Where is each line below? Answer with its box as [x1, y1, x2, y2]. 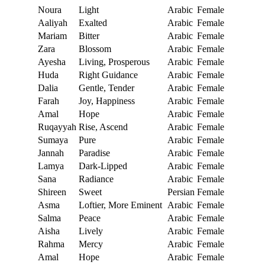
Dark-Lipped [79, 161, 127, 172]
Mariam [38, 31, 67, 41]
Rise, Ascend [79, 122, 128, 132]
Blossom [79, 44, 111, 54]
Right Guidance [79, 70, 138, 80]
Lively [79, 226, 103, 237]
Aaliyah [38, 18, 67, 28]
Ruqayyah [38, 122, 76, 132]
